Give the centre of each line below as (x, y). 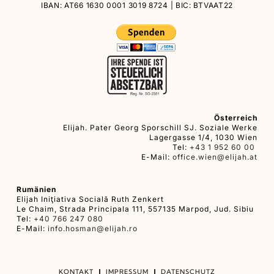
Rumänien (36, 189)
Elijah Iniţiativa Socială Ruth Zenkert (90, 199)
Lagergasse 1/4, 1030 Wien (203, 137)
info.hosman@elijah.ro (93, 228)
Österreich (236, 118)
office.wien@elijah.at (215, 157)
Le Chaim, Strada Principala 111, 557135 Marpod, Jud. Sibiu (135, 209)
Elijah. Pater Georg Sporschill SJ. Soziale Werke (160, 128)
